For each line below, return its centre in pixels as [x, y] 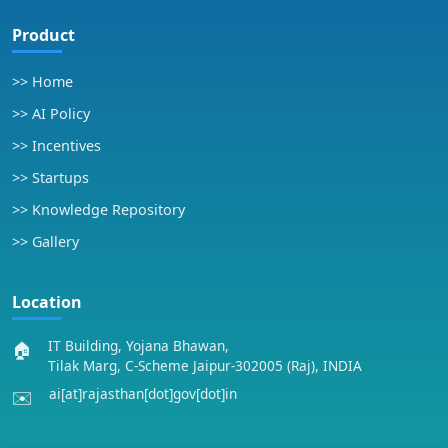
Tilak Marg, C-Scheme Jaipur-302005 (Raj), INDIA [205, 365]
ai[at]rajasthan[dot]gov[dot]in [143, 393]
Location [47, 302]
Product [43, 35]
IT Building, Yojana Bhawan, [138, 345]
